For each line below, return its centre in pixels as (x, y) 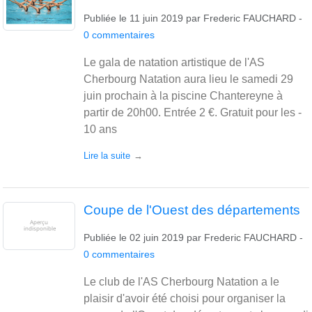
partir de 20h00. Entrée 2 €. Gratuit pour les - (193, 112)
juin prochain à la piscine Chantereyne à (183, 95)
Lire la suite (107, 155)
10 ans (100, 129)
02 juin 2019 (157, 237)
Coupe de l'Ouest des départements (192, 210)
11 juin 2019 (156, 18)
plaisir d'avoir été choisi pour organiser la (185, 298)
